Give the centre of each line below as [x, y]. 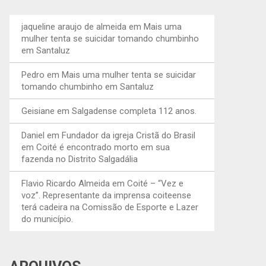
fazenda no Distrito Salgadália [80, 159]
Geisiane [38, 111]
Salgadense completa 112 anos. [134, 111]
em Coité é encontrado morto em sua [96, 147]
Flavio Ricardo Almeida [66, 183]
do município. [47, 219]
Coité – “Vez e [155, 183]
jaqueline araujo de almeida [74, 27]
